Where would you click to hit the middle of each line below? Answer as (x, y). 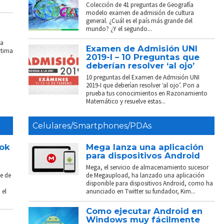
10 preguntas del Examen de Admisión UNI (143, 77)
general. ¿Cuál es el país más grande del (139, 20)
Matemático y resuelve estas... (126, 101)
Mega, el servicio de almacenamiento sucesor (147, 167)
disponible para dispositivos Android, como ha (150, 183)
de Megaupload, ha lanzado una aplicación (145, 175)
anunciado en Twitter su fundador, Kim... (141, 191)
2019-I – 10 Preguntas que (143, 57)
